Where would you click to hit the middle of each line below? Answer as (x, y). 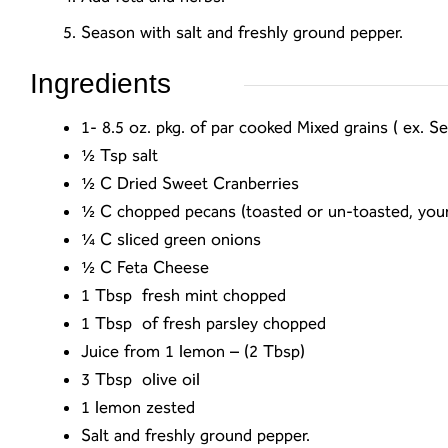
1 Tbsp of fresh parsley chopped (203, 323)
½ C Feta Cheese (145, 267)
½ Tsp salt (119, 155)
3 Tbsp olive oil (140, 379)
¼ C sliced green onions (171, 239)
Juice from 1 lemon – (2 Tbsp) (193, 351)
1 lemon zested (138, 407)
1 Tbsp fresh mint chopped (183, 295)
